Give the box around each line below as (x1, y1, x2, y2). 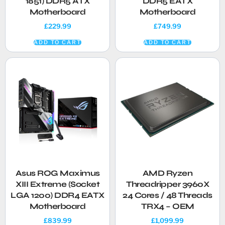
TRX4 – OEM (141, 201, 194, 211)
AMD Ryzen (142, 168, 193, 178)
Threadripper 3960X (126, 179, 209, 189)
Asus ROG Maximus (15, 168, 100, 178)
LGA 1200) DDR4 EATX (11, 190, 104, 200)
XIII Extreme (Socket (16, 179, 99, 189)
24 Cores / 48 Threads (123, 190, 212, 200)
